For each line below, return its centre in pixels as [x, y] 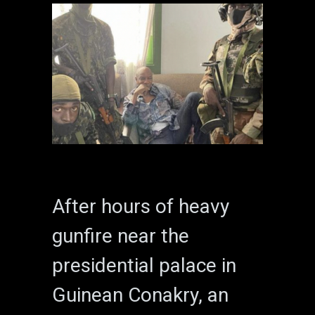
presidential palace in [144, 265]
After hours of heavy [141, 206]
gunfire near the [121, 236]
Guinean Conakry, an [140, 295]
